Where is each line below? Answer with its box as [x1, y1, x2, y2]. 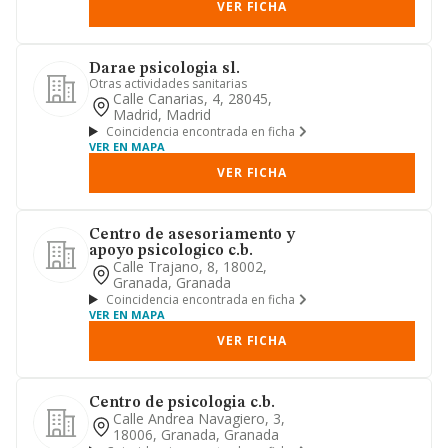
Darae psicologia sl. [89, 61, 240, 77]
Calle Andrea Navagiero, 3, [113, 409, 285, 428]
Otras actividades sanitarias [89, 75, 247, 92]
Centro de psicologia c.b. [89, 395, 275, 411]
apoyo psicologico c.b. [89, 243, 253, 259]
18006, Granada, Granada [113, 425, 279, 444]
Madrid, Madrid [113, 105, 211, 124]
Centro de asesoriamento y [89, 227, 295, 243]
